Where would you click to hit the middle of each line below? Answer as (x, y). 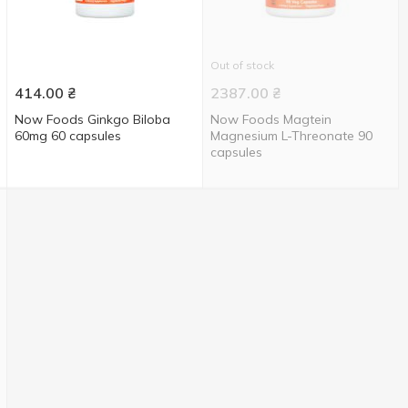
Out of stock (243, 65)
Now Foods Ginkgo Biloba (93, 119)
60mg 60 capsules (68, 136)
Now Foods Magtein (271, 119)
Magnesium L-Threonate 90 (292, 136)
